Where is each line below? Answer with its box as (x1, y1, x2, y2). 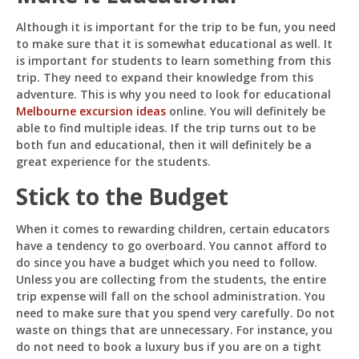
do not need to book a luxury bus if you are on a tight (16, 339, 321, 354)
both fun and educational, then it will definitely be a (16, 137, 312, 152)
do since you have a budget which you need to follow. (16, 255, 317, 270)
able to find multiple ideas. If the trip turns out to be (16, 120, 316, 135)
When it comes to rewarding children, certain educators (16, 221, 329, 236)
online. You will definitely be (166, 103, 325, 119)
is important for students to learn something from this (16, 53, 331, 68)
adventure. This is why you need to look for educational (16, 87, 331, 102)
